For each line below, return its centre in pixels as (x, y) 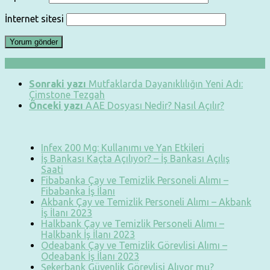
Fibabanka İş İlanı (78, 191)
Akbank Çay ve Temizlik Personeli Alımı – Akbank (146, 202)
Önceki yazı (56, 106)
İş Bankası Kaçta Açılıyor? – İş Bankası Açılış (135, 159)
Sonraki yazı (58, 84)
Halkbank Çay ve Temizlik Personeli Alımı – (133, 224)
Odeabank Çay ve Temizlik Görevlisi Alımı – (134, 246)
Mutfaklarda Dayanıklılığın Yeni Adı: (166, 84)
